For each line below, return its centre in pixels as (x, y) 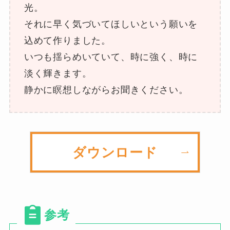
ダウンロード (115, 152)
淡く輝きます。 (58, 73)
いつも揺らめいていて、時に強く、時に (111, 57)
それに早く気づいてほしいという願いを (111, 24)
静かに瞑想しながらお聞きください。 (106, 90)
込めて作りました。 (68, 40)
